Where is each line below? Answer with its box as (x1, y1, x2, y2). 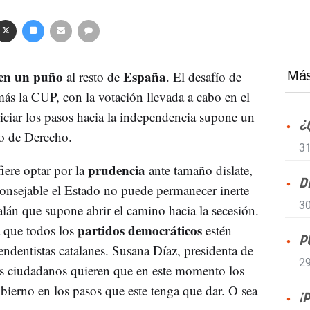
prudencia (87, 161, 149, 179)
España (122, 67, 166, 86)
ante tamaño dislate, (148, 161, 253, 179)
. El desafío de (165, 68, 241, 85)
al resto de (66, 68, 123, 85)
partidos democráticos (77, 221, 206, 239)
